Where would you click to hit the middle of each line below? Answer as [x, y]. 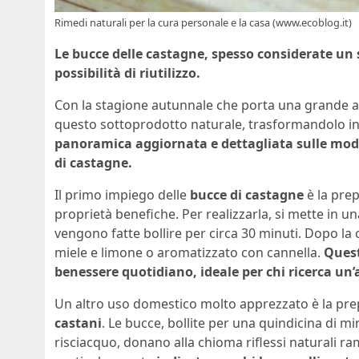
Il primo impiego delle [122, 195]
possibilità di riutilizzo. [127, 73]
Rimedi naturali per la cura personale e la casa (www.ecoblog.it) [203, 23]
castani [78, 323]
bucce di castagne [247, 195]
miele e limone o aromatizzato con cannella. [189, 253]
